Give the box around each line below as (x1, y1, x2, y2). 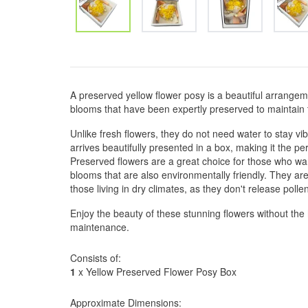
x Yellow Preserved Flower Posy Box (76, 265, 236, 278)
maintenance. (70, 220, 129, 234)
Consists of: (70, 251, 121, 265)
